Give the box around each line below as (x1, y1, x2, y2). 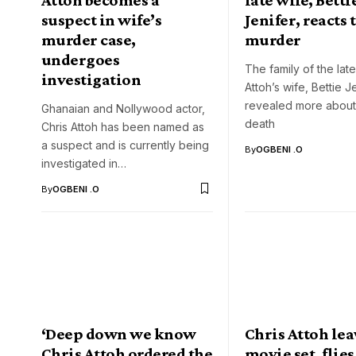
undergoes (41, 49, 120, 69)
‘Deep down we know (41, 324, 196, 344)
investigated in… (41, 156, 126, 170)
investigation (41, 69, 141, 89)
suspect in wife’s (41, 10, 162, 29)
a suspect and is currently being (41, 137, 209, 152)
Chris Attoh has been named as (41, 119, 204, 133)
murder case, (41, 29, 136, 49)
